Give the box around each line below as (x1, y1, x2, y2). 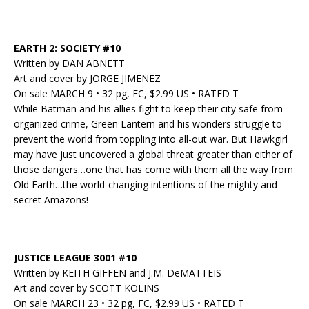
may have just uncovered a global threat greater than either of (14, 148, 292, 161)
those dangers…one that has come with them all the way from (14, 163, 293, 177)
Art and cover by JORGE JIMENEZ (14, 72, 161, 86)
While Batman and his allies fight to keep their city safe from (14, 102, 283, 116)
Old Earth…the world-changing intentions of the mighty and (14, 178, 277, 192)
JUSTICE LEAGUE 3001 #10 (14, 251, 137, 265)
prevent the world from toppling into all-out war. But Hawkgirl (14, 132, 288, 146)
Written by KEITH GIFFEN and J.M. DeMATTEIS (14, 266, 221, 280)
